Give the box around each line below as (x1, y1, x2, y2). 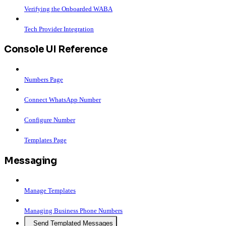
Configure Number (24, 116, 75, 124)
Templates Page (24, 136, 67, 144)
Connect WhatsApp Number (24, 95, 101, 103)
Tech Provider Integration (24, 25, 94, 33)
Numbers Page (24, 75, 63, 83)
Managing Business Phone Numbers (24, 207, 123, 215)
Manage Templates (24, 187, 76, 195)
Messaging (4, 154, 57, 166)
